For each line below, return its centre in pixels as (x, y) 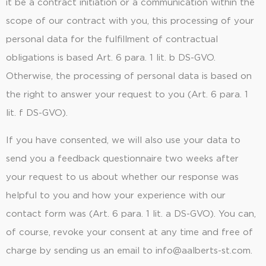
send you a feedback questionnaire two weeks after (122, 159)
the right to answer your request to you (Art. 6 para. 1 (127, 95)
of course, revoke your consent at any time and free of (129, 232)
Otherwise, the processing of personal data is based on (129, 77)
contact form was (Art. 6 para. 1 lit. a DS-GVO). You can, (131, 214)
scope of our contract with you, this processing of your (130, 21)
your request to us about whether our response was (122, 177)
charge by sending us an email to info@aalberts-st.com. (129, 251)
